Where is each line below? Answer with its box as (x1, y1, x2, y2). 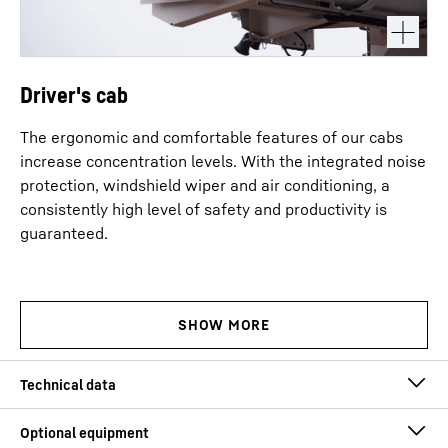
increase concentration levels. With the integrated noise (20, 151, 426, 171)
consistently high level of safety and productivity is (20, 199, 387, 219)
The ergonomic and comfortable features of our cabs (20, 127, 403, 147)
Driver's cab (20, 82, 128, 108)
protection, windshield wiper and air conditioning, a (20, 175, 390, 195)
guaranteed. (20, 223, 108, 243)
